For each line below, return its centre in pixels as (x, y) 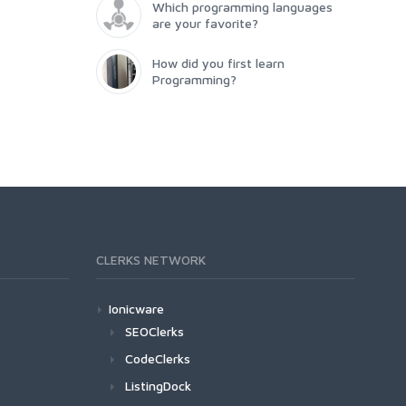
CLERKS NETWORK (151, 260)
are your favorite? (205, 23)
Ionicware (136, 309)
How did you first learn (218, 63)
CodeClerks (158, 358)
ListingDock (158, 386)
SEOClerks (155, 331)
